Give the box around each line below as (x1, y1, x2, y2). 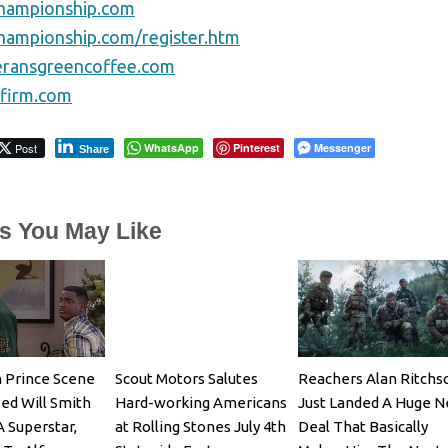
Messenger (314, 139, 371, 155)
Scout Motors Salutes (114, 369, 258, 387)
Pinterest (233, 139, 280, 155)
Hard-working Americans (114, 393, 287, 411)
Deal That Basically (297, 417, 428, 435)
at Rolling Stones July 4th (114, 417, 286, 435)
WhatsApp (144, 139, 199, 155)
